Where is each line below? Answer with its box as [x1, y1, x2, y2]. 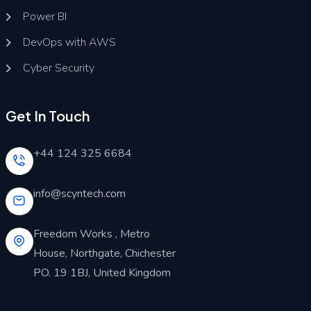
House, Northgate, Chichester [33, 245, 176, 261]
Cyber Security [22, 60, 94, 76]
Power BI [22, 9, 67, 25]
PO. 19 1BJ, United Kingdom [33, 264, 171, 280]
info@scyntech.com [33, 185, 126, 201]
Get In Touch [5, 106, 90, 124]
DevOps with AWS [22, 35, 116, 51]
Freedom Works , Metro [33, 226, 150, 242]
